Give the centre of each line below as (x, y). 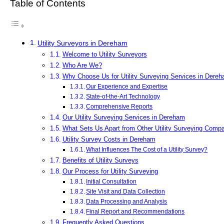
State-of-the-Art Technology (123, 96)
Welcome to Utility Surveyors (104, 54)
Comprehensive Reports (119, 106)
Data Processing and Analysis (127, 201)
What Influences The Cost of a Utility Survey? (147, 149)
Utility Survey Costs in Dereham (109, 139)
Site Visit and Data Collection (126, 191)
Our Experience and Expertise (127, 86)
